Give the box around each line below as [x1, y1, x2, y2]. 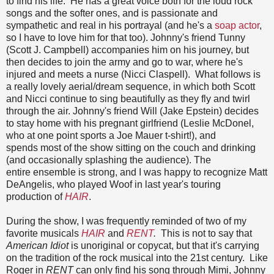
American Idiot [6, 240, 68, 251]
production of [6, 191, 65, 202]
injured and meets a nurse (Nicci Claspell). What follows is [6, 68, 261, 80]
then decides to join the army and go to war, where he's [6, 56, 243, 67]
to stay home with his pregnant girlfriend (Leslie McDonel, [6, 117, 254, 128]
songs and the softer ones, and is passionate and [6, 7, 218, 18]
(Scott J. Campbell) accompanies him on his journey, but [6, 44, 249, 55]
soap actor [215, 20, 259, 31]
